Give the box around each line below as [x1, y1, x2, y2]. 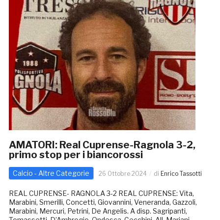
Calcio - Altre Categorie [12, 169, 89, 178]
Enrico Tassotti [160, 170, 202, 178]
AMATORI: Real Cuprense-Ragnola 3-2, [8, 139, 195, 151]
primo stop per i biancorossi [8, 149, 143, 161]
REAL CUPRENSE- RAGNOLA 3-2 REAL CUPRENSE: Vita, [8, 189, 194, 198]
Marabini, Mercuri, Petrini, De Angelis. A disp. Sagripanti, [8, 207, 187, 216]
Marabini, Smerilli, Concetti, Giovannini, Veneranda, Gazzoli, [8, 198, 197, 207]
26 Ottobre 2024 [98, 170, 147, 178]
